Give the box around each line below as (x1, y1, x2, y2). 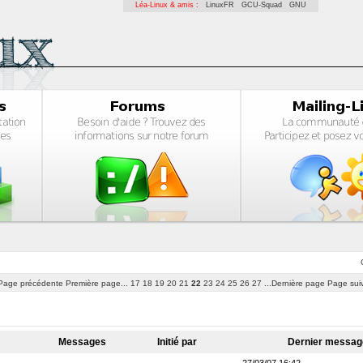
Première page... (65, 279, 128, 288)
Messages (58, 336, 109, 348)
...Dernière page (263, 279, 325, 288)
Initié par (157, 336, 200, 348)
